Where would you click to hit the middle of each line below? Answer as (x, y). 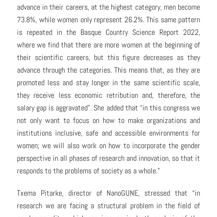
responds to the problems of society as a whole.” (88, 171)
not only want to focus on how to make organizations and (108, 121)
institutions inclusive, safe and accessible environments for (108, 133)
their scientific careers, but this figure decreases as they (108, 58)
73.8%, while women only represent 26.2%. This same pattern (108, 20)
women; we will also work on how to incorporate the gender (108, 146)
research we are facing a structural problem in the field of (108, 206)
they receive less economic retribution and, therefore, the (108, 95)
